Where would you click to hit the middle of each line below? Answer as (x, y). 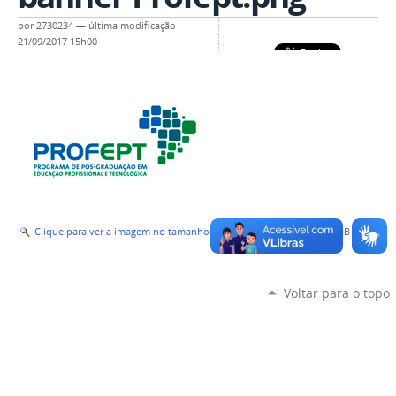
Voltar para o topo (336, 293)
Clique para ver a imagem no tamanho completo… (149, 232)
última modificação (132, 26)
